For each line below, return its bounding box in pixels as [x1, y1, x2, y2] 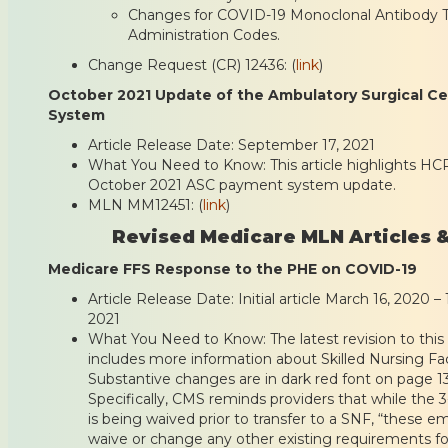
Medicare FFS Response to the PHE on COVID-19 [48, 259, 417, 278]
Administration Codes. [128, 25, 280, 44]
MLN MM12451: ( [88, 195, 203, 214]
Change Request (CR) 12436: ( [88, 55, 296, 74]
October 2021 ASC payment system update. [88, 175, 396, 194]
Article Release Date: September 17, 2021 [88, 135, 375, 154]
